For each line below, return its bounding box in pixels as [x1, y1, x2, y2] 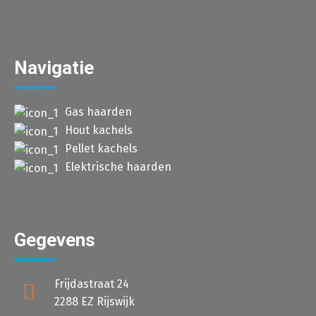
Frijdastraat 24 [54, 277, 129, 291]
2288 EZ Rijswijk [54, 295, 135, 309]
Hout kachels [65, 123, 133, 138]
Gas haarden [65, 105, 132, 119]
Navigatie [14, 57, 94, 79]
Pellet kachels [65, 142, 138, 156]
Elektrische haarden [65, 160, 171, 174]
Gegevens [14, 229, 95, 251]
